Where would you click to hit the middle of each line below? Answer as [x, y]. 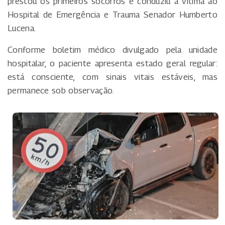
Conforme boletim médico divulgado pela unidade [113, 49]
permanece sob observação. [61, 90]
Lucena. [22, 28]
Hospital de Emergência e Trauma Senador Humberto [113, 14]
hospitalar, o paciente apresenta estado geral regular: [113, 63]
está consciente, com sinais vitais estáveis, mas [113, 77]
